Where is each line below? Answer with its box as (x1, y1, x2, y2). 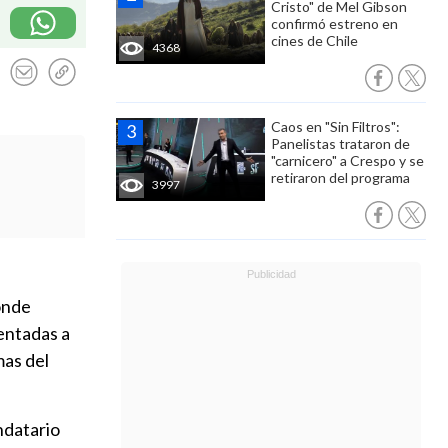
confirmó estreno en (271, 15, 398, 32)
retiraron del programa (271, 169, 410, 186)
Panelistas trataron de (271, 135, 410, 152)
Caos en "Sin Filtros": (271, 118, 400, 135)
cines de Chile (271, 32, 358, 49)
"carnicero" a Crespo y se (271, 152, 424, 169)
